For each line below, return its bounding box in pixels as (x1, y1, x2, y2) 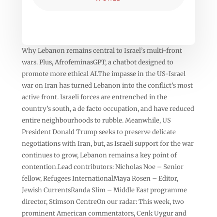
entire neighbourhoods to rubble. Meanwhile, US (21, 116, 171, 124)
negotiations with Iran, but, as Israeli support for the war (21, 139, 194, 148)
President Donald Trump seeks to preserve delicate (21, 127, 176, 136)
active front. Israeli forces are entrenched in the (21, 93, 167, 101)
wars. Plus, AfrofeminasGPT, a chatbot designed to (21, 58, 173, 66)
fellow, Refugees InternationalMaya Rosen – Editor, (21, 174, 178, 183)
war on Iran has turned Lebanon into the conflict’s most (21, 81, 193, 90)
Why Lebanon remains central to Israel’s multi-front (21, 46, 182, 55)
